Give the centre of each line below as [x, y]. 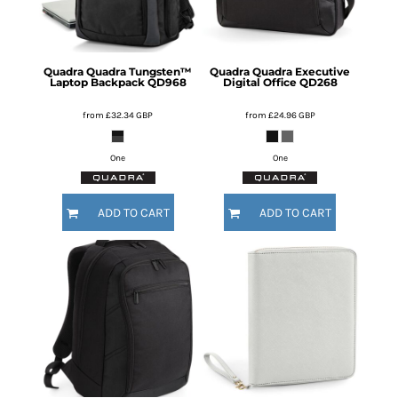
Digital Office [259, 82]
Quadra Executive [302, 71]
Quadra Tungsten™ [139, 71]
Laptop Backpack [97, 82]
